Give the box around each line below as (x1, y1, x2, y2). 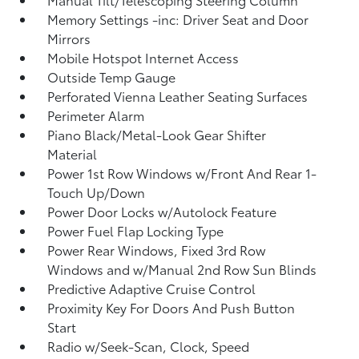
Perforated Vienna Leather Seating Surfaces (47, 87, 309, 105)
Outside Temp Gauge (47, 67, 176, 86)
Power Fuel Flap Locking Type (47, 221, 224, 240)
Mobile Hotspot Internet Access (47, 48, 240, 67)
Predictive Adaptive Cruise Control (47, 279, 256, 297)
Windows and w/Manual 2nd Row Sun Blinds (47, 260, 317, 278)
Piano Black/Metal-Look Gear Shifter (47, 125, 267, 143)
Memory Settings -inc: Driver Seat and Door (47, 10, 309, 28)
